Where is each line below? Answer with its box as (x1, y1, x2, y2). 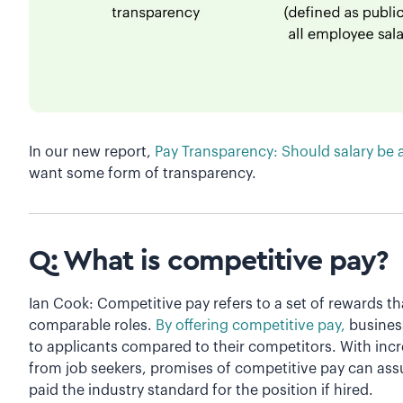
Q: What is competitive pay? (29, 246, 388, 276)
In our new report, (29, 145, 155, 160)
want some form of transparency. (29, 166, 256, 182)
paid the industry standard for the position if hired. (29, 383, 373, 399)
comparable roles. (29, 318, 156, 334)
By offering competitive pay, (156, 318, 345, 334)
